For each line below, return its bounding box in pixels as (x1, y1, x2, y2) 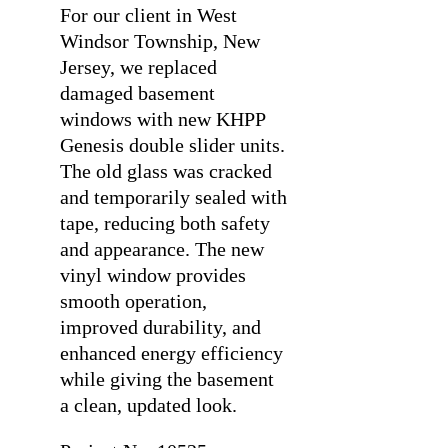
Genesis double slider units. (59, 134, 285, 156)
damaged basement (59, 82, 215, 104)
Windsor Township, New (59, 30, 260, 52)
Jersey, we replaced (59, 56, 217, 78)
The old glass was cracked (59, 160, 272, 182)
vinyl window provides (59, 264, 246, 286)
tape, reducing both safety (59, 212, 270, 234)
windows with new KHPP (59, 108, 265, 130)
